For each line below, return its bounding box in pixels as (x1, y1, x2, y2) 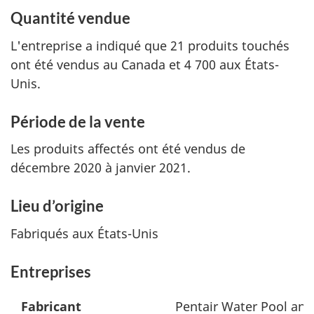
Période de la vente (11, 111, 145, 131)
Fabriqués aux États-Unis (11, 224, 158, 242)
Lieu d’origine (11, 196, 104, 215)
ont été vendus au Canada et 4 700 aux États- (11, 55, 279, 73)
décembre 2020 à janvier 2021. (11, 159, 191, 176)
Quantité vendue (11, 8, 130, 27)
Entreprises (11, 261, 91, 281)
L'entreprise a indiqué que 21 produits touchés (11, 36, 289, 54)
